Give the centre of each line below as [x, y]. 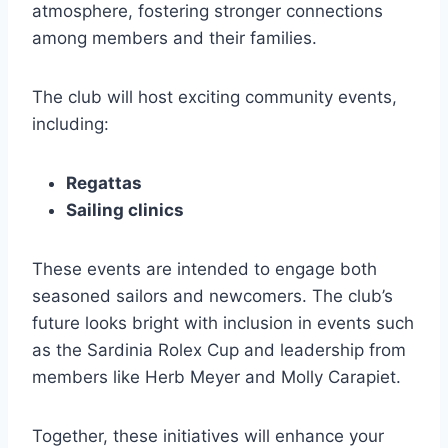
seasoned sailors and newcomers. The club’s [212, 295]
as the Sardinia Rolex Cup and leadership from [219, 349]
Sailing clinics [125, 209]
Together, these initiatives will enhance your [208, 435]
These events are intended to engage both [204, 268]
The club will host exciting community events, [214, 96]
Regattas [104, 182]
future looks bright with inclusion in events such [223, 322]
